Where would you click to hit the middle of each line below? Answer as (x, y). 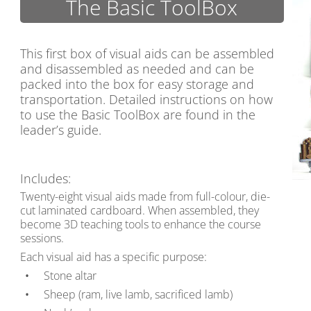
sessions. (42, 238)
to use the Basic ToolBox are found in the (138, 115)
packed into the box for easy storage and (137, 84)
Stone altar (70, 276)
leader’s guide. (61, 130)
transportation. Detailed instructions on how (146, 99)
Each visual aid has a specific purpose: (114, 257)
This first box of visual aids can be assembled (147, 53)
